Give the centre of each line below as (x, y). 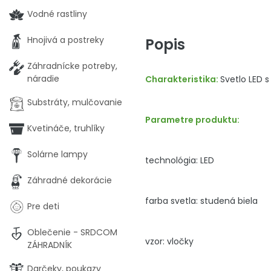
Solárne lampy (57, 154)
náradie (43, 79)
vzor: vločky (169, 241)
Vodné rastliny (57, 14)
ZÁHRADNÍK (50, 245)
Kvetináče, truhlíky (66, 128)
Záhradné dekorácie (70, 180)
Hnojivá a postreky (66, 40)
